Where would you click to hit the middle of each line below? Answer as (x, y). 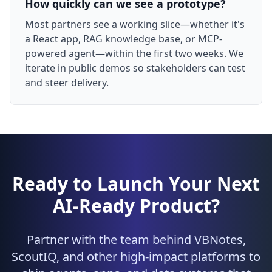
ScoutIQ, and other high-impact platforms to (136, 257)
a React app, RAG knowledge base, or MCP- (124, 39)
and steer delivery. (67, 83)
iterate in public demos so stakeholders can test (135, 68)
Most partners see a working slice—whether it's (135, 24)
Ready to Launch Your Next (136, 184)
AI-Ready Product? (136, 206)
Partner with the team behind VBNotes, (136, 240)
